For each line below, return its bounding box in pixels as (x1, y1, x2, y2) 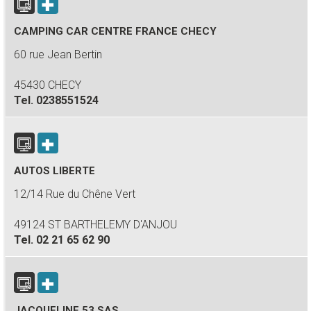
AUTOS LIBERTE (14, 165, 95, 177)
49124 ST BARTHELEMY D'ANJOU (14, 218, 177, 231)
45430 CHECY (14, 78, 81, 92)
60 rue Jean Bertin (14, 48, 102, 61)
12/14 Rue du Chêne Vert (14, 187, 135, 201)
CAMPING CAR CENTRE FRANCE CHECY (14, 25, 217, 37)
